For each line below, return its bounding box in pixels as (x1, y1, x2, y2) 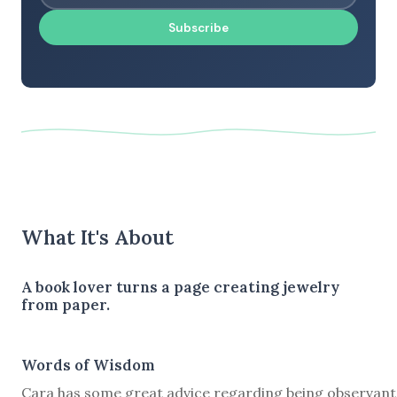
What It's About (21, 223, 174, 250)
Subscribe (168, 19, 229, 35)
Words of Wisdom (21, 354, 155, 375)
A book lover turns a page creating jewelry (21, 276, 339, 297)
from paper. (21, 294, 110, 315)
